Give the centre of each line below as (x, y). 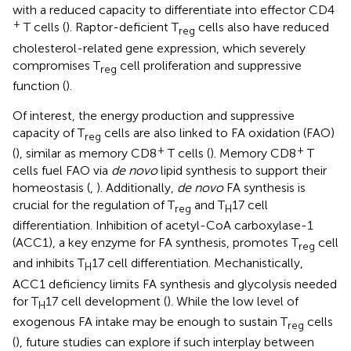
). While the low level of (233, 301)
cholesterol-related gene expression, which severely (159, 48)
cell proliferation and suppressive (209, 65)
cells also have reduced (262, 27)
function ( (39, 85)
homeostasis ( (51, 188)
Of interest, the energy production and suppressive (154, 115)
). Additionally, (137, 188)
